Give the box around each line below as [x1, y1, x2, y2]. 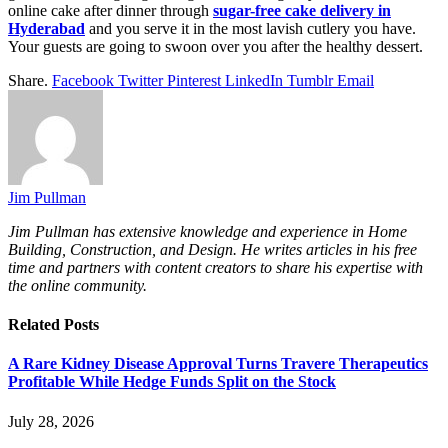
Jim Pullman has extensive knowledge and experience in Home [8, 222, 407, 240]
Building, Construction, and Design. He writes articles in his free [8, 240, 417, 258]
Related [8, 316, 64, 334]
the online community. [8, 276, 147, 294]
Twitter [118, 71, 163, 89]
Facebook [52, 71, 114, 89]
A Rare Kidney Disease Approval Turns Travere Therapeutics [8, 355, 428, 373]
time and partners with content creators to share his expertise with [8, 258, 423, 276]
